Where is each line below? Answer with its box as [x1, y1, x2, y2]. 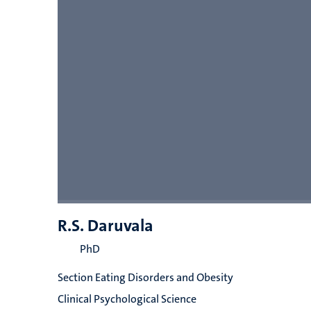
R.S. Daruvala [57, 215, 153, 237]
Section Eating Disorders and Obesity [57, 270, 233, 285]
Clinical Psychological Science [57, 292, 196, 306]
